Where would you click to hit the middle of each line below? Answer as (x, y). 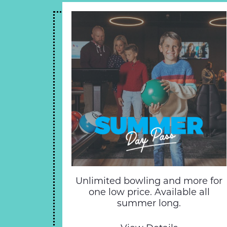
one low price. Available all (149, 192)
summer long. (149, 203)
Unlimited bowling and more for (149, 181)
